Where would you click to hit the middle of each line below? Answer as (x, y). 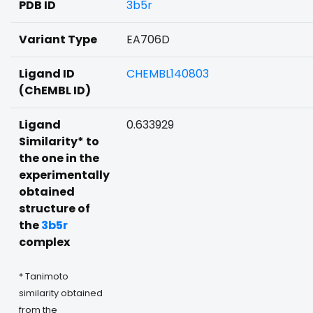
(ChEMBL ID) (55, 90)
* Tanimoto (44, 276)
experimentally (64, 175)
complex (44, 242)
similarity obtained (61, 293)
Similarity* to (59, 141)
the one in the (59, 158)
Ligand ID (47, 74)
